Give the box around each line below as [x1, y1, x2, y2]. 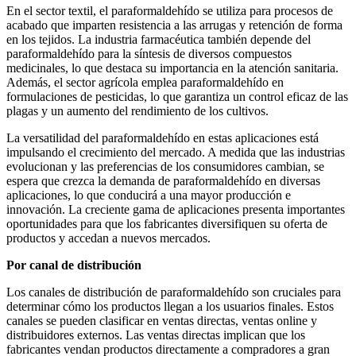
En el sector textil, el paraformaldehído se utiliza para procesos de [6, 4, 333, 18]
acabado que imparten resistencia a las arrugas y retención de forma [6, 18, 342, 33]
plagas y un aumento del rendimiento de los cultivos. [6, 104, 269, 118]
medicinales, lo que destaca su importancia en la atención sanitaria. [6, 61, 339, 75]
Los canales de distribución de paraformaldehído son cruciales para [6, 285, 341, 300]
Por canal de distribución [6, 258, 141, 273]
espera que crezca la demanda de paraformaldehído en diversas [6, 174, 320, 188]
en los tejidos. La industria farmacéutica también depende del [6, 33, 311, 47]
